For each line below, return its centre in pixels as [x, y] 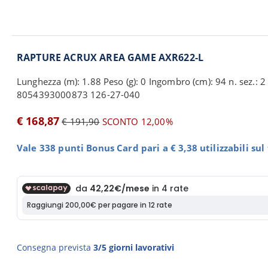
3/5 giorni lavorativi [134, 247]
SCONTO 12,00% [136, 121]
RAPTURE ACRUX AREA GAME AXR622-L [110, 57]
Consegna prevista [55, 247]
